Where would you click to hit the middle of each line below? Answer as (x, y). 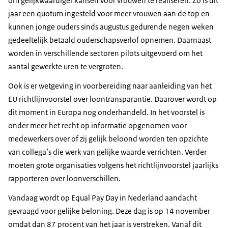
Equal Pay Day (95, 197)
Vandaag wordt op (40, 197)
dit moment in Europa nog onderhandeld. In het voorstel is (106, 112)
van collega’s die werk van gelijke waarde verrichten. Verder (107, 152)
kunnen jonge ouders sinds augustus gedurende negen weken (111, 26)
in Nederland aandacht (158, 197)
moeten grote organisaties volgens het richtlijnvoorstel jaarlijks (113, 165)
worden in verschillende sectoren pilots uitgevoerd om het (105, 53)
